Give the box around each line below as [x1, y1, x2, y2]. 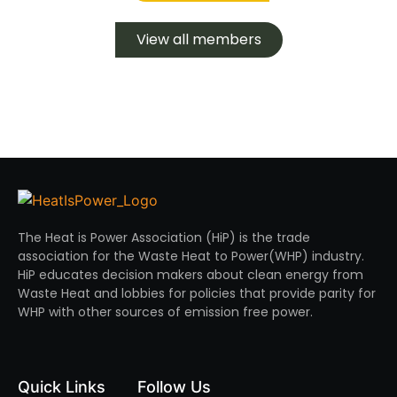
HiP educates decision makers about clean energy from [18, 266, 363, 284]
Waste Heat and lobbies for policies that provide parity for [18, 284, 376, 303]
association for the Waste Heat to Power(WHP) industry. [18, 247, 364, 266]
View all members [136, 28, 261, 50]
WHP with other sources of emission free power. [18, 303, 313, 322]
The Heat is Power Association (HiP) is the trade [18, 229, 310, 247]
